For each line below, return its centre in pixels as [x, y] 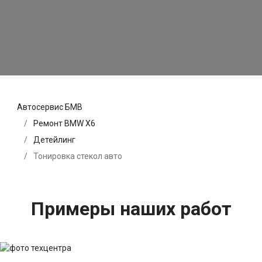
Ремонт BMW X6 [64, 124]
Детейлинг [54, 140]
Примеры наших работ [131, 209]
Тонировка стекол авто [77, 156]
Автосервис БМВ [50, 107]
